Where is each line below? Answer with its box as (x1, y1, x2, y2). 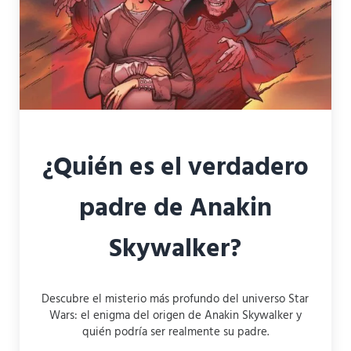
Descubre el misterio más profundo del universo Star (42, 290, 309, 309)
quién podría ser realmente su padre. (81, 323, 269, 342)
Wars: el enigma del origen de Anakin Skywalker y (49, 306, 302, 326)
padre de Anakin (78, 187, 272, 230)
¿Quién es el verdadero (42, 147, 309, 189)
